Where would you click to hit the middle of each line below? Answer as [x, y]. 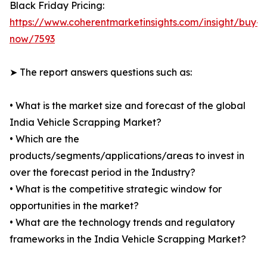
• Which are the [44, 139]
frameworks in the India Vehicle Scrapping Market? [128, 239]
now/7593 [32, 39]
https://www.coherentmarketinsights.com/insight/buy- [135, 22]
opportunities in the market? [74, 206]
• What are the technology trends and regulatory [122, 223]
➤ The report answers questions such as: [101, 72]
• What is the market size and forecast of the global [128, 106]
